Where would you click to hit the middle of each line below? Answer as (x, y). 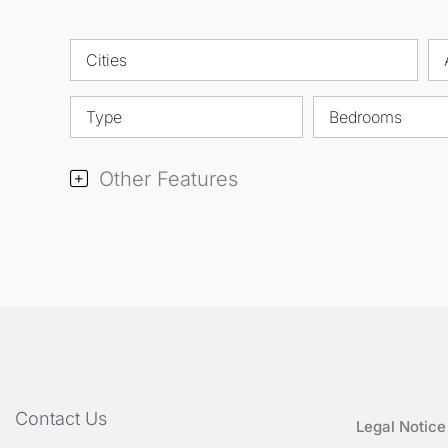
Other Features (165, 178)
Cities (106, 59)
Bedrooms (365, 116)
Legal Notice (401, 426)
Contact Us (61, 418)
